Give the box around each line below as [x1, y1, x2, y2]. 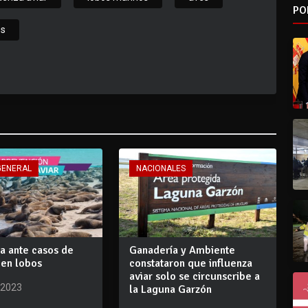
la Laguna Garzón [129, 282, 212, 296]
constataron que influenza [129, 256, 252, 270]
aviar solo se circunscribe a [129, 269, 260, 283]
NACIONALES [135, 164, 186, 173]
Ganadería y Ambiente [129, 243, 235, 257]
